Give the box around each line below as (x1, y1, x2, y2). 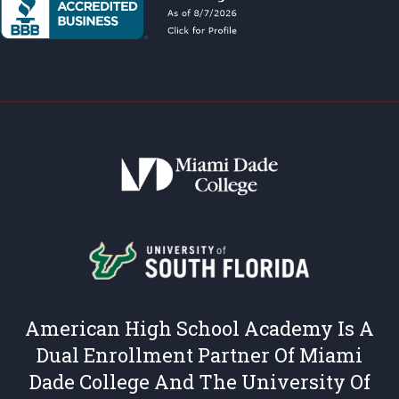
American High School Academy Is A (25, 314, 374, 341)
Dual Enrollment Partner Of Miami (37, 341, 362, 368)
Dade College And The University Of (28, 368, 370, 395)
